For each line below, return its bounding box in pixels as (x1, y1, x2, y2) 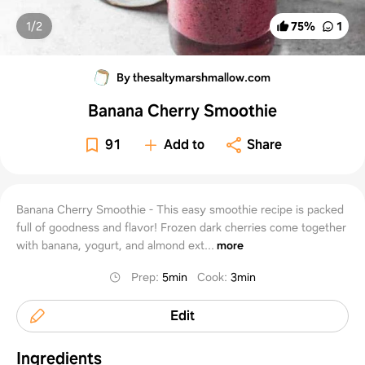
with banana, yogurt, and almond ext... (16, 237, 214, 253)
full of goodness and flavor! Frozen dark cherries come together (16, 219, 346, 235)
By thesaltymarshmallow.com (117, 69, 271, 85)
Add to (164, 135, 205, 153)
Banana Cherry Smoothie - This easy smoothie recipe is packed (16, 201, 344, 217)
